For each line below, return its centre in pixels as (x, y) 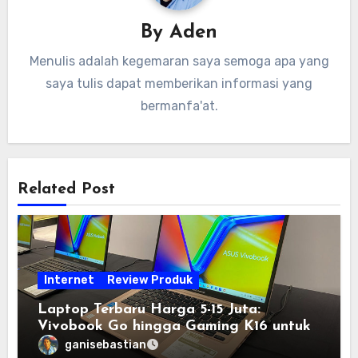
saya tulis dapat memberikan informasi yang (179, 84)
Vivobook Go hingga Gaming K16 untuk (175, 327)
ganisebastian (106, 344)
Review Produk (150, 280)
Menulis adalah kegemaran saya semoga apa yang (179, 62)
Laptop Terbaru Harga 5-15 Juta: (149, 310)
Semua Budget (88, 344)
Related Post (67, 189)
